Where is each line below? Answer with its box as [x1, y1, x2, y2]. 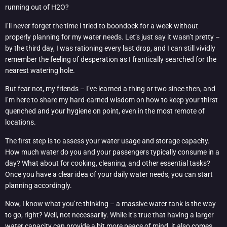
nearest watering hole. [5, 66, 75, 74]
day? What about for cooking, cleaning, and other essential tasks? [5, 159, 210, 167]
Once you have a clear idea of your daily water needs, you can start [5, 170, 213, 178]
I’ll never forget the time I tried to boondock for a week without [5, 21, 198, 30]
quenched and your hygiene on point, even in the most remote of [5, 107, 205, 116]
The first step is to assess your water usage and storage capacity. [5, 136, 210, 145]
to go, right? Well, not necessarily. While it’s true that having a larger [5, 211, 214, 219]
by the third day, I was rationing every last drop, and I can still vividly [5, 44, 215, 52]
